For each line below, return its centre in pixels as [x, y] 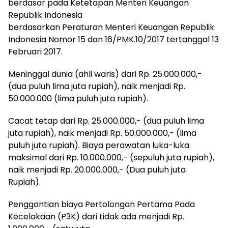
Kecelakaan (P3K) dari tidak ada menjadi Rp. [96, 217]
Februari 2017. [35, 52]
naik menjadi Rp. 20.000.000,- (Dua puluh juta [97, 170]
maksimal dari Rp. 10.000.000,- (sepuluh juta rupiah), [111, 158]
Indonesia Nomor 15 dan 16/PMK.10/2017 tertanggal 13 [113, 39]
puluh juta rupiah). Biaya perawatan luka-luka [99, 145]
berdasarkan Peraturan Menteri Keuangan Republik [111, 27]
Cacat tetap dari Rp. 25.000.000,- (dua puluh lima [106, 121]
